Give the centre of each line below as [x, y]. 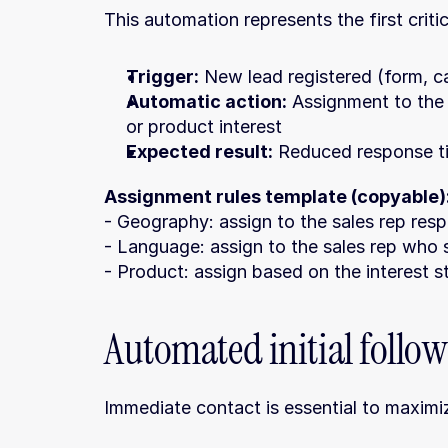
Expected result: [199, 151]
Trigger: [162, 76]
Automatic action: [206, 101]
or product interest [204, 126]
